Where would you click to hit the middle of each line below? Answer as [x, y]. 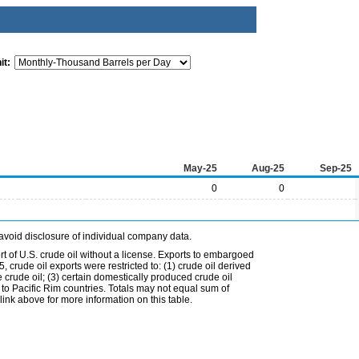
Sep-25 [336, 168]
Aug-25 [268, 168]
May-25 [200, 168]
